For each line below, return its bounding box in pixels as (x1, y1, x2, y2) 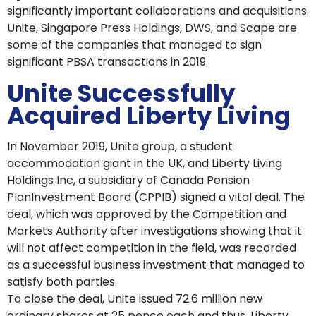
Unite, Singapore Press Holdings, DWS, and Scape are (7, 20, 297, 37)
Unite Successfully (7, 76, 235, 111)
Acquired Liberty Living (7, 99, 291, 133)
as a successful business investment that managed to (7, 257, 305, 274)
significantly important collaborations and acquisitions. (7, 3, 309, 20)
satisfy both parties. (7, 274, 117, 291)
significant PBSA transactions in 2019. (7, 54, 208, 71)
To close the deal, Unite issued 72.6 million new (7, 291, 262, 308)
